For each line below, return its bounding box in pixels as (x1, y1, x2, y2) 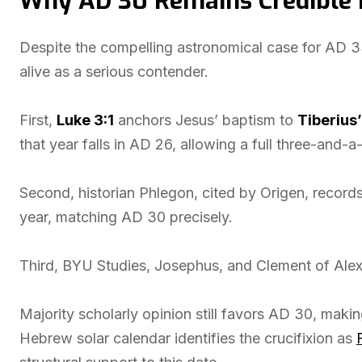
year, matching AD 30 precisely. (19, 208, 233, 225)
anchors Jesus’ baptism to (114, 112, 297, 128)
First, (19, 112, 57, 128)
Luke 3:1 (57, 112, 114, 128)
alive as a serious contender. (19, 63, 208, 80)
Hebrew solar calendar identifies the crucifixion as (19, 330, 356, 347)
